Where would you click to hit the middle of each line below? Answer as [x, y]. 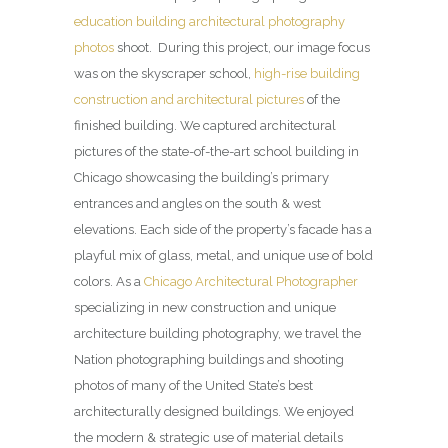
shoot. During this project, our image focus [242, 47]
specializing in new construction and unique [205, 307]
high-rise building [307, 73]
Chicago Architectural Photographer [251, 281]
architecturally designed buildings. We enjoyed [214, 411]
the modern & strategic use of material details [208, 437]
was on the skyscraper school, [164, 73]
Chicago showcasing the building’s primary [201, 177]
